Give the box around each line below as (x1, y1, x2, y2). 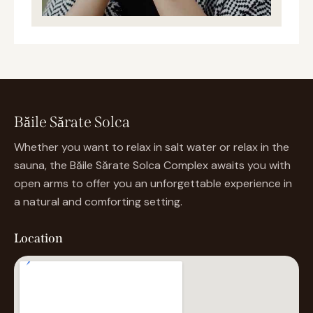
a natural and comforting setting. (14, 194, 182, 210)
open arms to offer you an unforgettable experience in (14, 176, 292, 191)
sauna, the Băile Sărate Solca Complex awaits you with (14, 158, 291, 173)
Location (14, 230, 63, 246)
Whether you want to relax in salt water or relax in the (14, 140, 289, 155)
